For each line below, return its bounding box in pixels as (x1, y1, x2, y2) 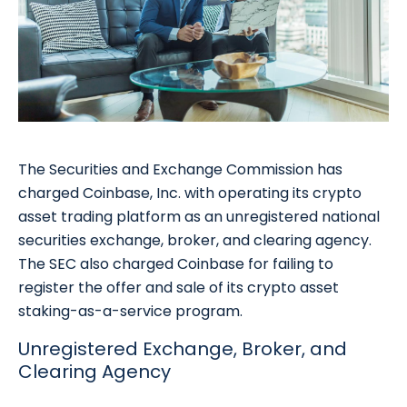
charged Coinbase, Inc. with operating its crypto (18, 183, 362, 204)
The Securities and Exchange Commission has (18, 159, 342, 181)
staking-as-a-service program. (18, 301, 243, 323)
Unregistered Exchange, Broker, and (18, 336, 347, 362)
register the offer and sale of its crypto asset (18, 277, 339, 299)
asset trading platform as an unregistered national (18, 206, 380, 228)
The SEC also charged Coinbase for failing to (18, 253, 333, 275)
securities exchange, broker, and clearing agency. (18, 230, 372, 252)
